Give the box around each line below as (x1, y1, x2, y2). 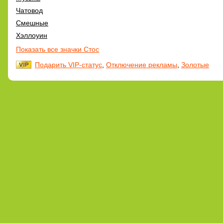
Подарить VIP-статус (35, 60, 102, 69)
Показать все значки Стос (16, 45, 99, 53)
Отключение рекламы (106, 60, 177, 69)
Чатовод (16, 6, 43, 14)
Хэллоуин (16, 31, 47, 39)
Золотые (181, 60, 209, 69)
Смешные (16, 18, 48, 27)
